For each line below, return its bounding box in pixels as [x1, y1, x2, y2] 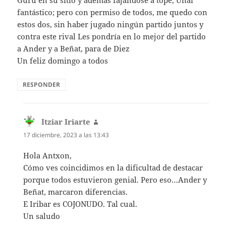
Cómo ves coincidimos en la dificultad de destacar [23, 162, 203, 173]
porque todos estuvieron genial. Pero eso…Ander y [23, 175, 207, 185]
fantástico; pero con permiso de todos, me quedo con [17, 7, 208, 18]
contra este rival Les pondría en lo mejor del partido [17, 31, 206, 42]
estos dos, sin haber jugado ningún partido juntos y [17, 19, 204, 30]
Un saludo [23, 211, 61, 221]
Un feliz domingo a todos [17, 55, 108, 66]
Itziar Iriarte [41, 117, 91, 127]
